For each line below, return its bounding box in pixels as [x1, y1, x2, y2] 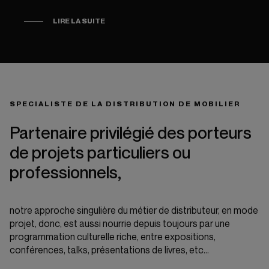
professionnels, [10, 162, 121, 183]
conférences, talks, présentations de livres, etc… [10, 244, 209, 256]
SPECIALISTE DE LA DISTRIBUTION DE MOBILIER [10, 99, 240, 108]
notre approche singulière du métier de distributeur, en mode [10, 205, 258, 216]
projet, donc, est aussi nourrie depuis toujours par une [10, 218, 230, 229]
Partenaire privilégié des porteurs [10, 122, 252, 143]
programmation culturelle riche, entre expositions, [10, 231, 216, 243]
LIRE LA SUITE [53, 16, 105, 25]
